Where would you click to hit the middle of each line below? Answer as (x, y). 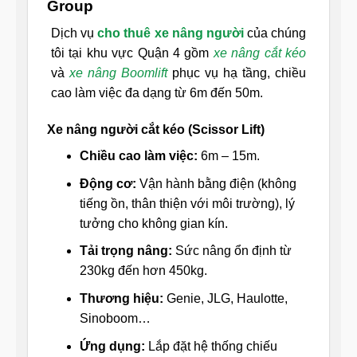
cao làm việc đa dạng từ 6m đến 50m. (157, 93)
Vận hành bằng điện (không (216, 183)
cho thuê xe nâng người (171, 33)
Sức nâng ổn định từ (231, 251)
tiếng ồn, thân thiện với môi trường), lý (187, 203)
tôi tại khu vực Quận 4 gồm (132, 53)
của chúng (275, 33)
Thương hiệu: (121, 298)
